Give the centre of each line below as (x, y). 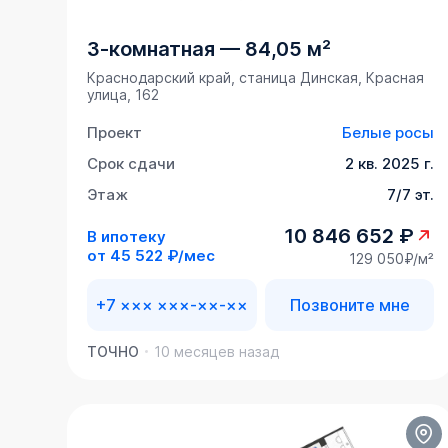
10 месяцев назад (217, 352)
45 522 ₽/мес (163, 255)
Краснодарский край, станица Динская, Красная (256, 78)
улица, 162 (123, 95)
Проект (115, 133)
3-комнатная (151, 49)
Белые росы (388, 133)
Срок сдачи (131, 164)
